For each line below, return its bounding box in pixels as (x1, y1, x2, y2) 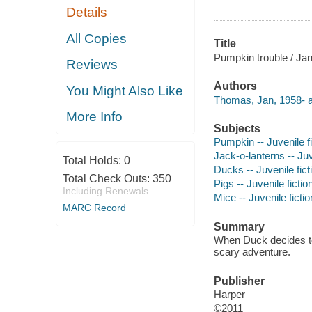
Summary (213, 220, 265, 233)
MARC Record (62, 201, 126, 213)
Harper (213, 288, 245, 301)
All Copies (66, 31, 127, 46)
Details (66, 5, 108, 20)
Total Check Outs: (62, 172, 153, 185)
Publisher (213, 274, 265, 287)
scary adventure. (213, 246, 290, 258)
